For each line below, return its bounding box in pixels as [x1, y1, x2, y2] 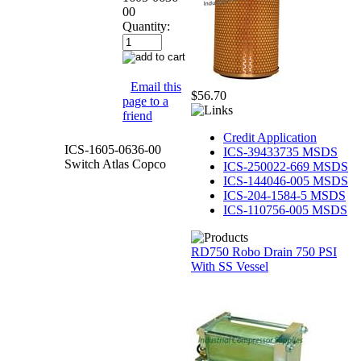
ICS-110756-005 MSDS [223, 203, 347, 217]
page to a [122, 93, 168, 108]
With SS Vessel [191, 259, 268, 273]
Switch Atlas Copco [64, 156, 169, 171]
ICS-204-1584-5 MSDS [223, 189, 346, 202]
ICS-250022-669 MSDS [223, 160, 348, 173]
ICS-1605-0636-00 [64, 142, 161, 156]
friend [122, 108, 152, 122]
